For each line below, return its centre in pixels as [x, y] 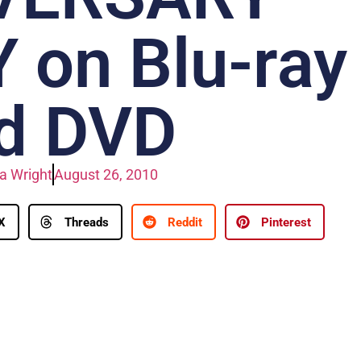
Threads [87, 222]
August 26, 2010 [106, 175]
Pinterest [286, 222]
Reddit [185, 222]
